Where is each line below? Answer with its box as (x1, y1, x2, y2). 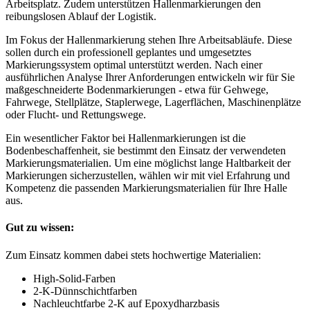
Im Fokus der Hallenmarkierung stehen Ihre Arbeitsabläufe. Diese (6, 34, 292, 46)
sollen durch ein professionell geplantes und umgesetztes (6, 46, 251, 59)
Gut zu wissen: (6, 221, 74, 234)
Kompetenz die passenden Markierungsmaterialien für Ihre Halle (6, 182, 287, 194)
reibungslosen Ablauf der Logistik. (6, 10, 156, 23)
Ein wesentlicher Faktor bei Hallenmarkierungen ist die (6, 132, 246, 145)
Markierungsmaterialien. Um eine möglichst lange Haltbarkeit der (6, 157, 291, 170)
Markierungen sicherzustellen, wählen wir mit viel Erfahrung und (6, 170, 290, 182)
